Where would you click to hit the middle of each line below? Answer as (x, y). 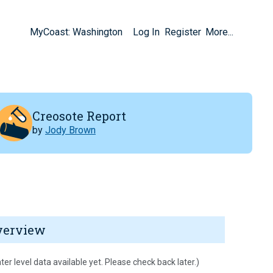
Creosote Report (79, 115)
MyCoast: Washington (76, 32)
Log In (147, 32)
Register (183, 32)
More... (220, 32)
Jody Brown (70, 130)
